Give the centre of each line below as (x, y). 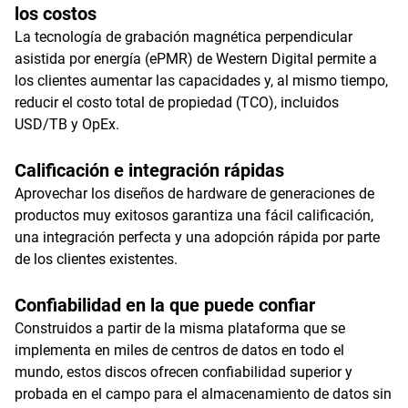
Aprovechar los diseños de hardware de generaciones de (194, 194)
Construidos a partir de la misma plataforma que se (180, 328)
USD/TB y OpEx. (67, 124)
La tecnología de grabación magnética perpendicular (184, 37)
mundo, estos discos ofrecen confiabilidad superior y (184, 372)
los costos (56, 14)
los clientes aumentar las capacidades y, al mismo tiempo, (201, 81)
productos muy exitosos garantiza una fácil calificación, (194, 215)
